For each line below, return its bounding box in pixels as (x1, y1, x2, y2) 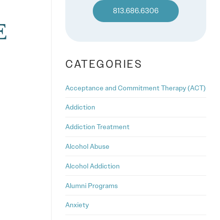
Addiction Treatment (65, 122, 130, 132)
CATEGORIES (65, 56, 142, 71)
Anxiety (65, 200, 89, 210)
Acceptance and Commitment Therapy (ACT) (65, 83, 206, 92)
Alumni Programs (65, 181, 118, 190)
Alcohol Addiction (65, 161, 120, 170)
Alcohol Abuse (65, 142, 110, 151)
